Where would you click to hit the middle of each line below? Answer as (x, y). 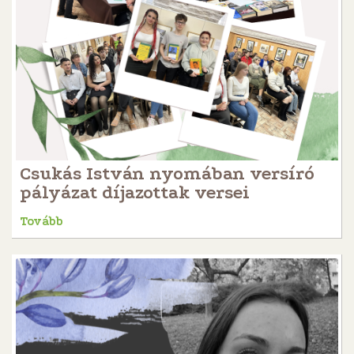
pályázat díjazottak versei (135, 192)
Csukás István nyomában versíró (167, 173)
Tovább (41, 221)
